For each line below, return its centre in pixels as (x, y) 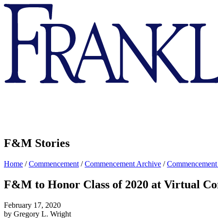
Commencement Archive (123, 164)
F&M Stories (37, 143)
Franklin (16, 8)
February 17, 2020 (32, 205)
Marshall (17, 25)
